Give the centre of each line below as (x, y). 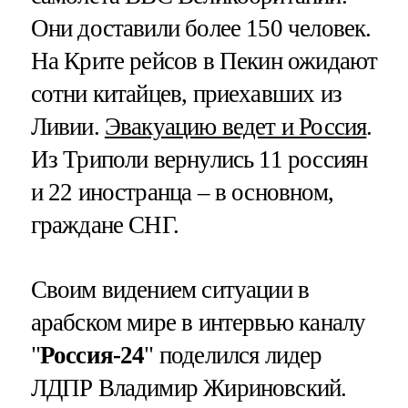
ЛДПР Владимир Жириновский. (189, 388)
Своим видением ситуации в (170, 289)
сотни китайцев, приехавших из (186, 93)
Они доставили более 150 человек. (201, 28)
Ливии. (67, 126)
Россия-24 (92, 355)
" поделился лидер (233, 355)
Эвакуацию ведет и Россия (235, 126)
